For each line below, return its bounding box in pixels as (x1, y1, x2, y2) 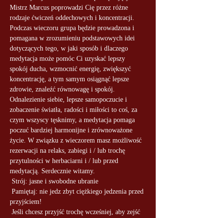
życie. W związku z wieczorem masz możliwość (10, 137, 144, 144)
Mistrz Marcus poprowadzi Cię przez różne (10, 4, 130, 11)
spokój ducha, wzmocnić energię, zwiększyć (10, 65, 133, 73)
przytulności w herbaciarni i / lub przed (10, 157, 120, 164)
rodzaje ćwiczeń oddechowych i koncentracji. (10, 14, 136, 21)
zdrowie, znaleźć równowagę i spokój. (10, 86, 117, 93)
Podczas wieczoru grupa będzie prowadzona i (10, 24, 136, 32)
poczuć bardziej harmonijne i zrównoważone (10, 127, 134, 134)
